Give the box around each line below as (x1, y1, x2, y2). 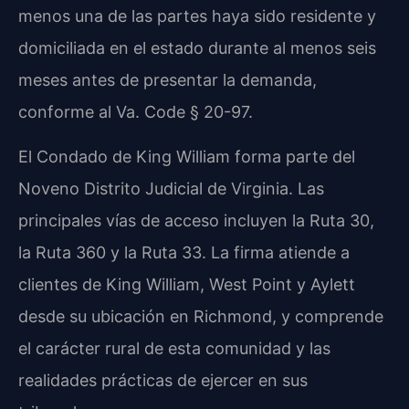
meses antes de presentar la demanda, (18, 69, 317, 89)
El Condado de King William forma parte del (18, 147, 355, 167)
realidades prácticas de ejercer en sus (18, 371, 308, 391)
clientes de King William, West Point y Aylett (18, 275, 355, 295)
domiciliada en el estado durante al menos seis (18, 37, 376, 58)
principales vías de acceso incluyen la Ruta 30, (18, 211, 374, 231)
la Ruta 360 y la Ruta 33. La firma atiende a (18, 243, 350, 263)
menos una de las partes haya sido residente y (18, 5, 376, 26)
